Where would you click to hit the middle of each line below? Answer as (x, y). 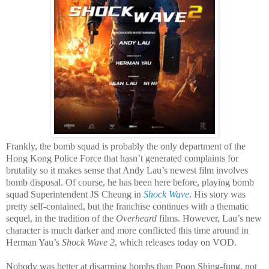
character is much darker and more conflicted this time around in (127, 230)
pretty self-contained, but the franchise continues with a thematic (127, 206)
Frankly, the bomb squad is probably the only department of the (126, 146)
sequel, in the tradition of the (61, 218)
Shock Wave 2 (88, 242)
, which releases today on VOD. (176, 242)
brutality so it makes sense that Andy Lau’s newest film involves (127, 170)
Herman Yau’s (34, 242)
